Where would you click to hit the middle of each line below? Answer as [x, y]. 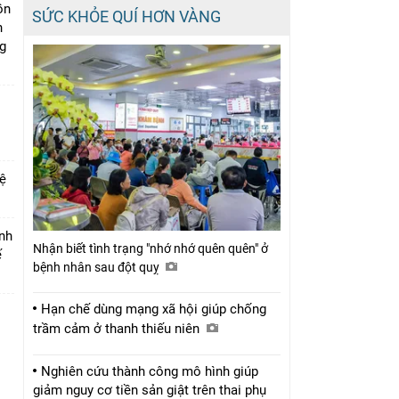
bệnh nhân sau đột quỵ [98, 267]
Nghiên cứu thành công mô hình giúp [150, 371]
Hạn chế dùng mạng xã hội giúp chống [154, 309]
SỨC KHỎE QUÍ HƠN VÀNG [126, 17]
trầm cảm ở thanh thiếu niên [118, 328]
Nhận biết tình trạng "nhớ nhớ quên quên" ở [151, 248]
